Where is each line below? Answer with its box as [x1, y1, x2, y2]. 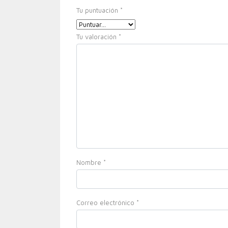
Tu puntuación [76, 6, 120, 14]
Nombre [76, 158, 103, 166]
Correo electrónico [76, 198, 136, 207]
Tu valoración [76, 33, 119, 41]
